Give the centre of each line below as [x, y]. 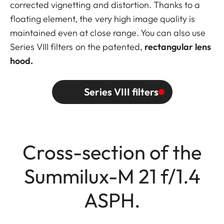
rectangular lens [178, 46]
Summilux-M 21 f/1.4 [112, 176]
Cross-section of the [112, 152]
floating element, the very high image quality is [103, 18]
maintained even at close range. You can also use [108, 32]
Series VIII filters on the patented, [77, 46]
